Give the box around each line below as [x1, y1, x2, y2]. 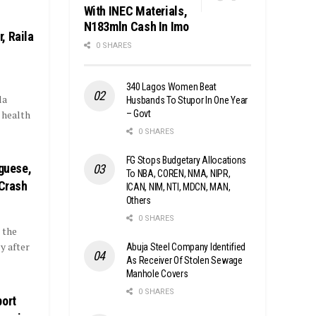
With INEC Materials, [83, 3, 188, 18]
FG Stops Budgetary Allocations [126, 154, 247, 166]
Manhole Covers [126, 267, 188, 279]
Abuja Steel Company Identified [126, 241, 246, 253]
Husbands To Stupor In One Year [126, 94, 248, 106]
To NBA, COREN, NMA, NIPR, [126, 167, 231, 179]
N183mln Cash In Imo [83, 18, 189, 34]
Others [126, 194, 151, 206]
